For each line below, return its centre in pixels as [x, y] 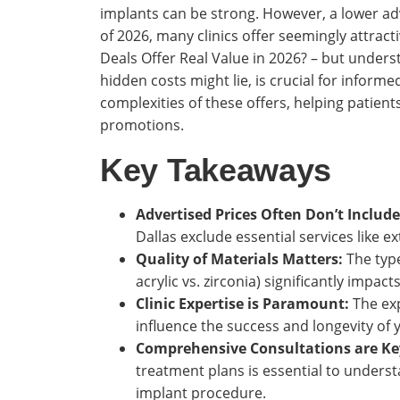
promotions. [142, 125]
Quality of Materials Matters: [239, 259]
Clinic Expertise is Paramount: [242, 304]
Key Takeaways [216, 170]
